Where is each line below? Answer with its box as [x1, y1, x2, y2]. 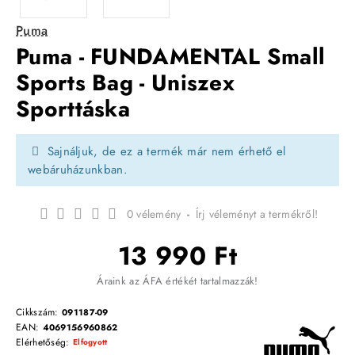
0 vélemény [126, 205, 181, 222]
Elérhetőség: [16, 334, 73, 349]
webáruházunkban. [28, 160, 128, 178]
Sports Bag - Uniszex [16, 66, 235, 99]
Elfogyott [72, 336, 108, 349]
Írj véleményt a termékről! [195, 205, 319, 222]
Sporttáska [16, 92, 131, 125]
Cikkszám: [16, 304, 62, 319]
